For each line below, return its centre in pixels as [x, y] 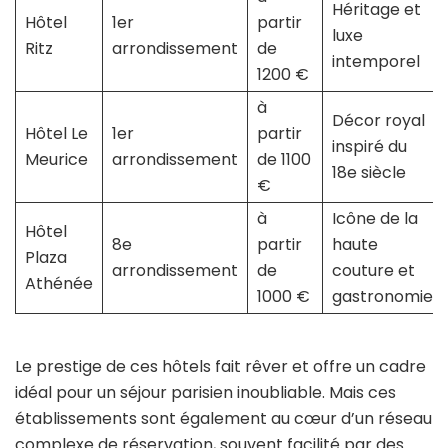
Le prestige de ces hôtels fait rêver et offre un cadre [220, 367]
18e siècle [368, 173]
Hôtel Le [56, 134]
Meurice [56, 160]
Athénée [58, 284]
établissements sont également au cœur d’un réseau [223, 419]
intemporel [375, 62]
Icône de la [374, 219]
